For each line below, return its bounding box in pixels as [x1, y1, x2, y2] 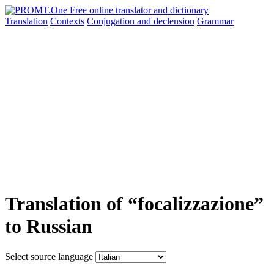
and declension [137, 16, 194, 26]
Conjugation [87, 16, 137, 26]
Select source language [5, 251, 93, 262]
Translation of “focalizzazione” [5, 193, 264, 215]
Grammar [197, 16, 234, 26]
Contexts [50, 16, 84, 26]
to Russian [5, 215, 92, 238]
